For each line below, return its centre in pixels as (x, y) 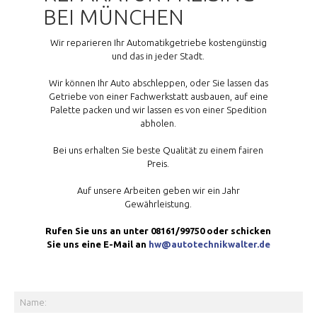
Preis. (158, 163)
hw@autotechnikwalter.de (209, 244)
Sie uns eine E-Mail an (97, 244)
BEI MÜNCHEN (113, 17)
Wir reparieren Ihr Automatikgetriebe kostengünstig (158, 42)
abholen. (158, 123)
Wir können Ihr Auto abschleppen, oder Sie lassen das (158, 82)
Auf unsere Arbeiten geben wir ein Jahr (158, 190)
